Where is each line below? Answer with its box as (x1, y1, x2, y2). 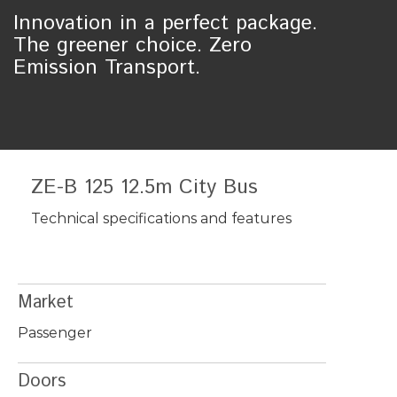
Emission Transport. (13, 52, 200, 82)
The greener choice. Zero (13, 30, 252, 60)
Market (18, 289, 74, 315)
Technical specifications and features (31, 209, 292, 227)
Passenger (18, 323, 92, 341)
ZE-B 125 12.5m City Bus (31, 172, 258, 202)
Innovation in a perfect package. (13, 8, 317, 38)
